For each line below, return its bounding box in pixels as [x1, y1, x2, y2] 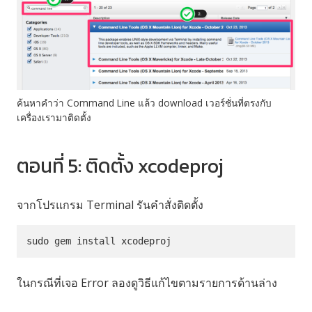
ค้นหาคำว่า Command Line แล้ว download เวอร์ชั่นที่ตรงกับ [17, 96, 272, 110]
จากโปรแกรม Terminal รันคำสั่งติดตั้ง [17, 197, 203, 213]
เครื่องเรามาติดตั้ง [17, 111, 91, 125]
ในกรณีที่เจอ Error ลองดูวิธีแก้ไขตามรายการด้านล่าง [17, 274, 277, 290]
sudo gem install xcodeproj [26, 235, 172, 247]
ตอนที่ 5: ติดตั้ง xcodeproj [17, 151, 224, 181]
